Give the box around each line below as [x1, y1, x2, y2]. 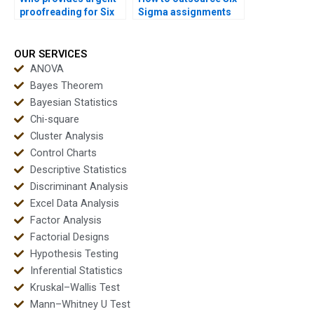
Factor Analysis [29, 213, 102, 226]
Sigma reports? [20, 20, 93, 32]
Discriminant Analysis [29, 179, 128, 193]
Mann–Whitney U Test [29, 297, 130, 310]
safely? [138, 20, 172, 32]
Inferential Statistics [29, 264, 123, 277]
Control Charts [29, 146, 97, 159]
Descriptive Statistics [29, 163, 127, 176]
